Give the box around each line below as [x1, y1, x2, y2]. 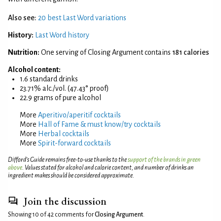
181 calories [172, 48, 209, 56]
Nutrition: [8, 48, 39, 56]
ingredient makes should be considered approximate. [8, 172, 134, 179]
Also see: [8, 13, 37, 22]
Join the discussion [23, 194, 107, 208]
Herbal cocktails [38, 129, 89, 138]
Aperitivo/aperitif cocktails [38, 110, 121, 119]
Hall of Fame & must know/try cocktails [38, 120, 161, 128]
